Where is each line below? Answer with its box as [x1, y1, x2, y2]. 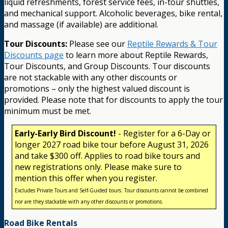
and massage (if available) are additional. [4, 18, 158, 30]
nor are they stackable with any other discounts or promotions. [15, 197, 163, 205]
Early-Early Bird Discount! [15, 127, 116, 139]
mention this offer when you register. [15, 172, 157, 184]
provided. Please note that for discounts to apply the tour [4, 94, 223, 105]
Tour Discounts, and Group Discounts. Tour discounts [4, 60, 210, 72]
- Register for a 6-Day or [116, 127, 211, 139]
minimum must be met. [4, 105, 91, 117]
